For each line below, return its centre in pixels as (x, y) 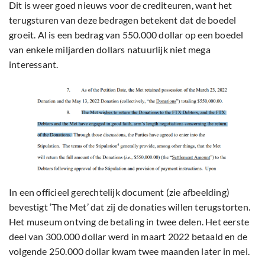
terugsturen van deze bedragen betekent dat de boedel (123, 20)
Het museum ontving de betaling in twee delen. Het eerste (129, 221)
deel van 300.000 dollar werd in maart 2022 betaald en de (128, 236)
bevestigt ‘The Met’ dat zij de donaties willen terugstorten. (130, 206)
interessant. (34, 64)
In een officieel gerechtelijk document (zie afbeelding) (119, 192)
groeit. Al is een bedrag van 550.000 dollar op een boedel (126, 35)
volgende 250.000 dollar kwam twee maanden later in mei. (130, 251)
